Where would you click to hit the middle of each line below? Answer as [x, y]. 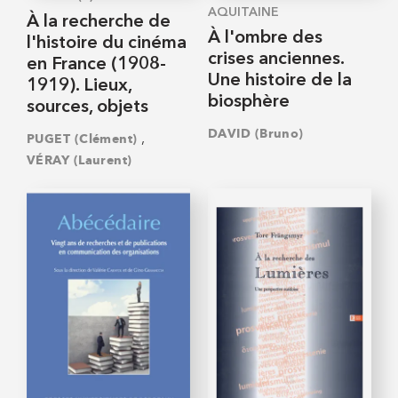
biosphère [249, 102]
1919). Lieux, [79, 86]
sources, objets [88, 107]
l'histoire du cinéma [107, 43]
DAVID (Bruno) [256, 134]
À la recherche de [99, 22]
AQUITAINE [243, 12]
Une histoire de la [280, 80]
